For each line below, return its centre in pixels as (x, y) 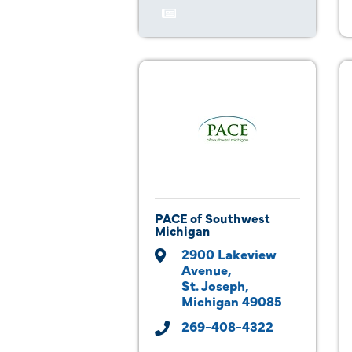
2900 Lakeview (229, 253)
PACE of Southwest (213, 218)
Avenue (205, 269)
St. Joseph (213, 285)
